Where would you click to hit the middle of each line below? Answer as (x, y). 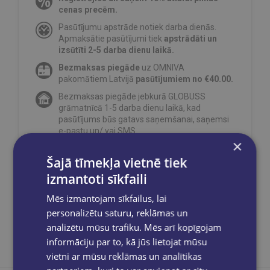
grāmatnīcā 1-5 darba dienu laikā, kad (130, 108)
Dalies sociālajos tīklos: (84, 193)
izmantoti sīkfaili (97, 179)
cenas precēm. (88, 10)
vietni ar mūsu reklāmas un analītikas (124, 256)
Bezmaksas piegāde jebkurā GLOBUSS (132, 97)
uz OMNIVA (162, 68)
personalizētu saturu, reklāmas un (117, 213)
